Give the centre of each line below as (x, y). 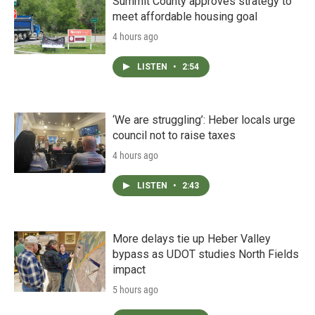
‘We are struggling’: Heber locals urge (204, 120)
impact (129, 270)
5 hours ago (135, 290)
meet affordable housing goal (185, 17)
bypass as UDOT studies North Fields (206, 254)
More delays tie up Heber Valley (192, 239)
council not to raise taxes (174, 135)
